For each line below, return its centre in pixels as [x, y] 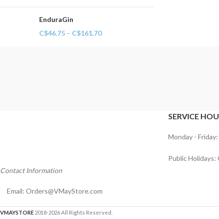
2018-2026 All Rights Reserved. [74, 212]
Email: [16, 191]
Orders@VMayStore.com [64, 191]
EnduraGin [56, 19]
